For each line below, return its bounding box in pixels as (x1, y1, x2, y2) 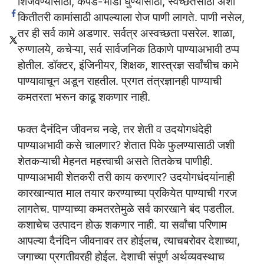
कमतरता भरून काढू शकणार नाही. (18, 90, 150, 104)
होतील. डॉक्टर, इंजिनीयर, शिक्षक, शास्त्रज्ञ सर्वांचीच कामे (18, 58, 239, 72)
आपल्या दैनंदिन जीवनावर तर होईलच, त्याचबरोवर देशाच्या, (18, 233, 240, 247)
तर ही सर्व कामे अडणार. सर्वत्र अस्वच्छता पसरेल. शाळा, (18, 27, 235, 40)
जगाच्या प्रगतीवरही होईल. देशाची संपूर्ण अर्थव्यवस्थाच (18, 249, 225, 263)
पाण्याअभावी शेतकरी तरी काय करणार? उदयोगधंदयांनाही (18, 170, 235, 183)
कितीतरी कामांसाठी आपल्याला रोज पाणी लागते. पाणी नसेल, (18, 11, 245, 24)
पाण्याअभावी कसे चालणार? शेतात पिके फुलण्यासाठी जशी (18, 138, 235, 151)
